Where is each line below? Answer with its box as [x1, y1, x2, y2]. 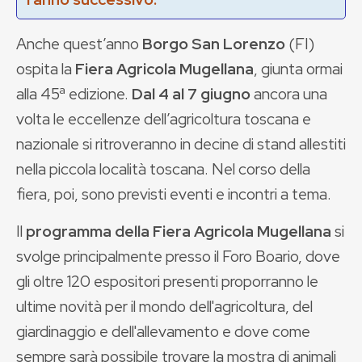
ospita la [16, 58, 75, 79]
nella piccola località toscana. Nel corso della [16, 158, 310, 179]
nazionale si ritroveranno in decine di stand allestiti [16, 133, 346, 154]
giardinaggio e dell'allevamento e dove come [16, 321, 310, 342]
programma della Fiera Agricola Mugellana [26, 221, 331, 242]
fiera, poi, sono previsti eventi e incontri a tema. [16, 183, 331, 204]
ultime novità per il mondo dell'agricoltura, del [16, 296, 313, 317]
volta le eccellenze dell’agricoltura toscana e [16, 108, 311, 129]
